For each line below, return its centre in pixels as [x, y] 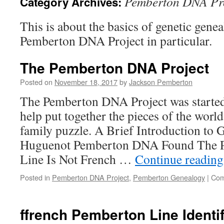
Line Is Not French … [77, 159]
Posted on [36, 82]
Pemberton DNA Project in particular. [116, 40]
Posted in [35, 177]
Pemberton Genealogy [169, 177]
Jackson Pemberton [161, 82]
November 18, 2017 [86, 82]
